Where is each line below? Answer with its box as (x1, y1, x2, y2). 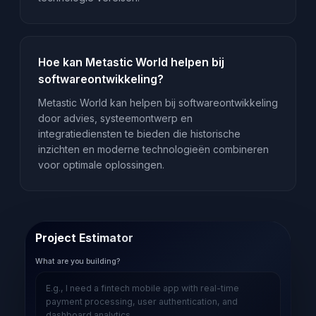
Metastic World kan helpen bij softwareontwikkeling (37, 97, 278, 109)
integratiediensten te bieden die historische (37, 128, 241, 140)
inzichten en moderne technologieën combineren (37, 143, 269, 156)
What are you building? (35, 257, 120, 267)
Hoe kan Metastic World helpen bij (37, 55, 224, 69)
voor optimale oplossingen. (37, 159, 164, 171)
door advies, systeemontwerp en (37, 112, 193, 125)
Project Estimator (35, 231, 133, 245)
